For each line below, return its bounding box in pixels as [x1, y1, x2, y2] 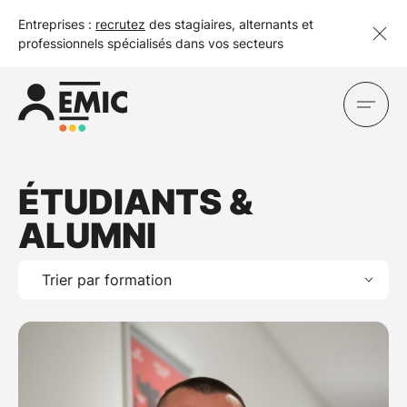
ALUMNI [18, 214, 156, 257]
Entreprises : [18, 16, 95, 32]
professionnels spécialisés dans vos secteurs [18, 35, 283, 51]
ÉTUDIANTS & [18, 181, 253, 223]
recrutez [95, 16, 145, 32]
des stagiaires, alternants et [145, 16, 313, 32]
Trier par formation [42, 271, 172, 290]
